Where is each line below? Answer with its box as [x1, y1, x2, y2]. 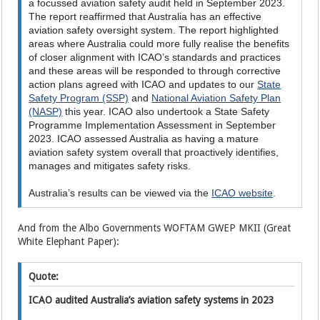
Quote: [29, 271, 59, 283]
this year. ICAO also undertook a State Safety [62, 106, 270, 118]
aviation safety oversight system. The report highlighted [29, 24, 279, 36]
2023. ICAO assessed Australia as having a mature [29, 133, 259, 145]
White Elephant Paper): [18, 236, 120, 248]
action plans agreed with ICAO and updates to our [29, 79, 258, 91]
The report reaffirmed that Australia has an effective [29, 11, 262, 23]
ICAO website [211, 187, 274, 199]
